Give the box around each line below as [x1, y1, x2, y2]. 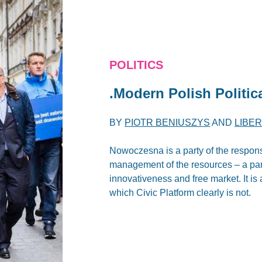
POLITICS [109, 58, 164, 71]
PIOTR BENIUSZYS [125, 117, 211, 127]
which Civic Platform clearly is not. [109, 187, 251, 198]
